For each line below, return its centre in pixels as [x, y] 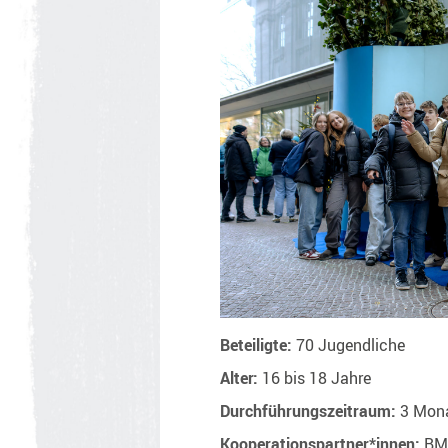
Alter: [238, 377]
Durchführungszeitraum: [309, 410]
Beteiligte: [257, 344]
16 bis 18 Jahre [314, 377]
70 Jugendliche [350, 344]
